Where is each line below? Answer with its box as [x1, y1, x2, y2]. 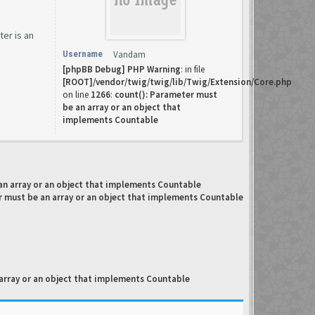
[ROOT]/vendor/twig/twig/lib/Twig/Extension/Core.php [63, 76, 292, 88]
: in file [181, 63, 205, 75]
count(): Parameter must [115, 89, 217, 101]
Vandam [113, 49, 146, 60]
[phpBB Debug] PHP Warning [63, 63, 181, 75]
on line [63, 89, 91, 101]
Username [63, 49, 103, 59]
